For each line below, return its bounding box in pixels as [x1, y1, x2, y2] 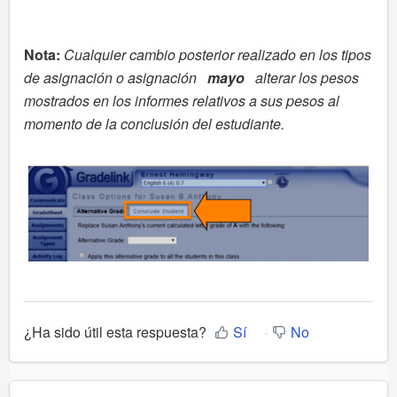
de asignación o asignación [24, 66, 197, 88]
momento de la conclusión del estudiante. [24, 113, 284, 134]
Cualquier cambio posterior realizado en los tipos [64, 43, 371, 65]
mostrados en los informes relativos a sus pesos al [24, 90, 339, 111]
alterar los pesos [255, 66, 359, 88]
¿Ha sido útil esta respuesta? [24, 322, 206, 343]
